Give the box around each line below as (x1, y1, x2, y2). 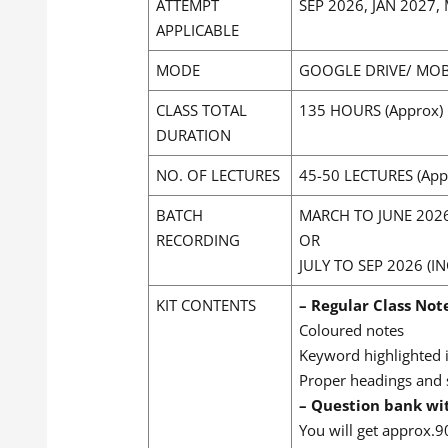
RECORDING (156, 229, 240, 250)
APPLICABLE (156, 19, 239, 40)
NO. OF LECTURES (156, 164, 280, 185)
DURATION (156, 124, 231, 145)
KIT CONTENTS (156, 294, 256, 315)
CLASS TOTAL (156, 99, 247, 120)
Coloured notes (299, 319, 404, 340)
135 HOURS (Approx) (299, 99, 443, 120)
